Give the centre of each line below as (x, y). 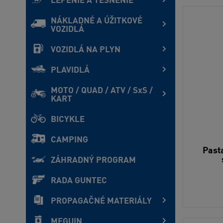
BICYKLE (68, 120)
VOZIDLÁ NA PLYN (86, 50)
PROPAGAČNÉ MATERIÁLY (101, 201)
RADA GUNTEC (79, 181)
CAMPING (69, 140)
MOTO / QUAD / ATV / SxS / (102, 91)
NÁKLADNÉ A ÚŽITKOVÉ (97, 21)
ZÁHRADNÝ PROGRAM (93, 161)
